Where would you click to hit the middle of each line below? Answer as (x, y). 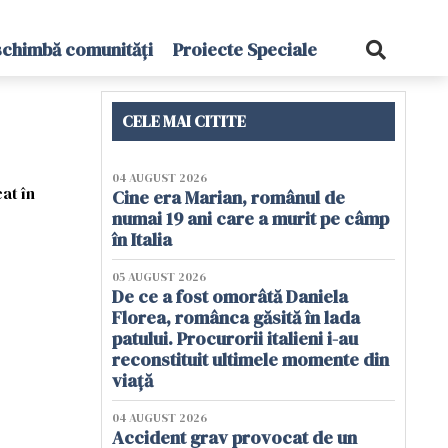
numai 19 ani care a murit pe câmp (250, 218)
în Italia (144, 239)
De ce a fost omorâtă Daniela (230, 296)
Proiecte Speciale (244, 49)
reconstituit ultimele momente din (250, 359)
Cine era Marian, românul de (228, 197)
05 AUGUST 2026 (159, 277)
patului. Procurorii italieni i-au (235, 338)
